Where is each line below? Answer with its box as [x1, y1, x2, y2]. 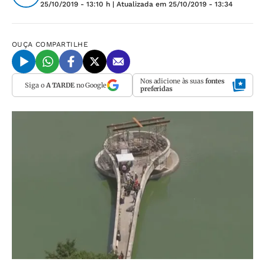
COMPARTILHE [35, 40, 89, 49]
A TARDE [46, 80, 75, 89]
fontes [205, 77, 225, 85]
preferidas [140, 85, 173, 93]
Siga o [25, 80, 46, 89]
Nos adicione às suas [140, 77, 205, 85]
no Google [74, 80, 106, 89]
